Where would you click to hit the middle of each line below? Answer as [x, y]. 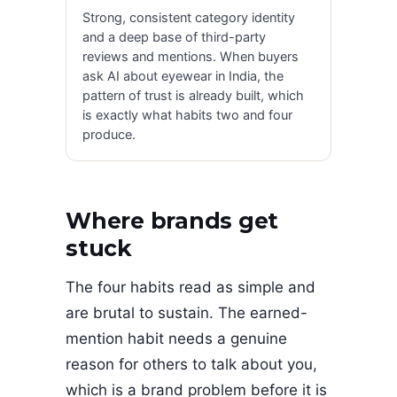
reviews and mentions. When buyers [191, 56]
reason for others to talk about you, [191, 364]
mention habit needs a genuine [176, 338]
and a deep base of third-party [174, 37]
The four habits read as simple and [191, 287]
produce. [109, 134]
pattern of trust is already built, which [193, 95]
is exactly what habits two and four [187, 115]
